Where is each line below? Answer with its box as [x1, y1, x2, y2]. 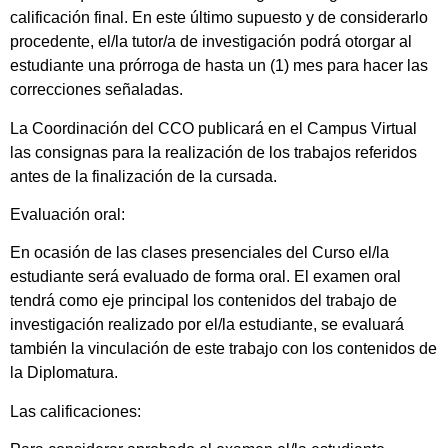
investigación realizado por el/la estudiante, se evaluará [10, 316, 404, 334]
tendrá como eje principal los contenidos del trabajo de [10, 292, 397, 310]
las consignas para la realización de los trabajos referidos [10, 143, 417, 161]
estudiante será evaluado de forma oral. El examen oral [10, 268, 401, 286]
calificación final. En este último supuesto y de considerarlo [10, 9, 428, 27]
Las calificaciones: [10, 402, 141, 420]
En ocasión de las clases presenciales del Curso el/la [10, 244, 389, 262]
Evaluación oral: [10, 205, 125, 223]
